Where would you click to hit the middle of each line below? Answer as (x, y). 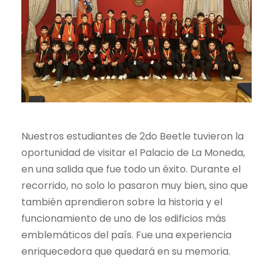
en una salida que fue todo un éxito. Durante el (131, 169)
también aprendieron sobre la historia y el (122, 202)
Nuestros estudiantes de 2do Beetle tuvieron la (133, 136)
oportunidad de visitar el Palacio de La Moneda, (133, 152)
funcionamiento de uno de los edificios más (124, 218)
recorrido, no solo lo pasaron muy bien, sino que (135, 185)
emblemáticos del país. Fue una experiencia (126, 235)
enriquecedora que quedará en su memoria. (126, 251)
